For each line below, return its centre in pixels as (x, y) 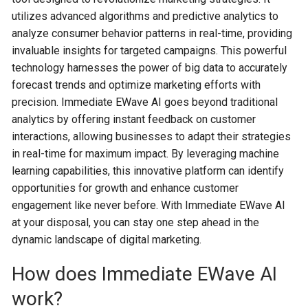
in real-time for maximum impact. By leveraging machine (146, 154)
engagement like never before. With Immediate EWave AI (149, 205)
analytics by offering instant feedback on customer (134, 119)
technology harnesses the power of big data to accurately (150, 68)
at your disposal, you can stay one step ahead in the (136, 222)
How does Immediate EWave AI (145, 274)
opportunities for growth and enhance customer (125, 188)
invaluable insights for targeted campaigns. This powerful (150, 51)
